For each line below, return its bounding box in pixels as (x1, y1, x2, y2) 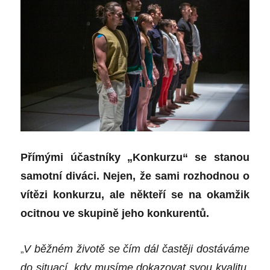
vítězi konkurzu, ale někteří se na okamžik (20, 188, 250, 201)
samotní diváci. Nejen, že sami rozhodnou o (20, 169, 250, 182)
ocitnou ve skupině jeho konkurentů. (20, 207, 210, 219)
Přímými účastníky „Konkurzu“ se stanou (20, 151, 250, 163)
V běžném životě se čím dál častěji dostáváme (24, 242, 250, 255)
